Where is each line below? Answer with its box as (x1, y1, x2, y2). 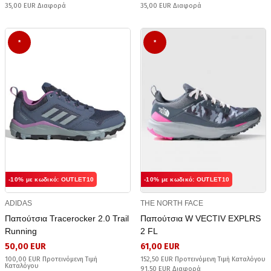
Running (5, 226, 37, 236)
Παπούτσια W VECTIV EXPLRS (140, 213, 261, 223)
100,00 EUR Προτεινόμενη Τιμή (5, 255, 97, 263)
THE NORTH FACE (140, 198, 203, 207)
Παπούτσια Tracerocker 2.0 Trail (5, 213, 129, 223)
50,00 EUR (5, 241, 46, 252)
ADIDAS (5, 198, 32, 207)
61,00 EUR (140, 241, 180, 252)
